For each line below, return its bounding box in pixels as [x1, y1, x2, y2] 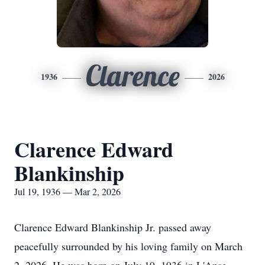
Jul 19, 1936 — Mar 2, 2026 [14, 185, 121, 198]
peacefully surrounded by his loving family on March [14, 239, 243, 253]
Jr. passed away [143, 220, 211, 234]
